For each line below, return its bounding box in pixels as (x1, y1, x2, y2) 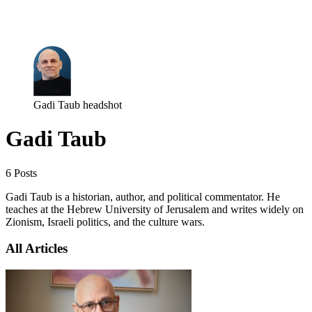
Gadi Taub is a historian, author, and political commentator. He (6, 190, 280, 203)
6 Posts (6, 166, 37, 179)
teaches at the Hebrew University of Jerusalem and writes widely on (6, 203, 304, 215)
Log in (6, 21, 36, 33)
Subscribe (40, 21, 83, 33)
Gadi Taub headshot (33, 98, 122, 111)
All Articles (6, 241, 68, 256)
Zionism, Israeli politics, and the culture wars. (6, 215, 205, 228)
